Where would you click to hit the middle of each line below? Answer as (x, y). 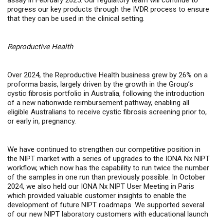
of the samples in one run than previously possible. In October (106, 177)
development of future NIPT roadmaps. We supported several (106, 205)
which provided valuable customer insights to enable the (97, 196)
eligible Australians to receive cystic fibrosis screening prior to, (107, 112)
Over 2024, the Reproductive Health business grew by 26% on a (108, 75)
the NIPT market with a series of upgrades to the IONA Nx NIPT (109, 159)
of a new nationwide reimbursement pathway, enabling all (98, 103)
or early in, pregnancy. (42, 121)
